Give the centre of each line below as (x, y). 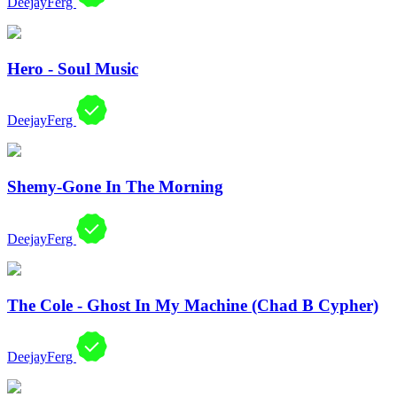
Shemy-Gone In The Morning (115, 187)
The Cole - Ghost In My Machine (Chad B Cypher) (193, 305)
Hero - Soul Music (73, 68)
